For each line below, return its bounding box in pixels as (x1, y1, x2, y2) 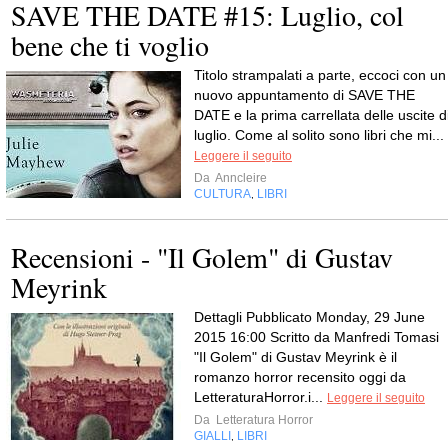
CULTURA (194, 187, 251, 201)
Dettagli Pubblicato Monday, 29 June (194, 309, 425, 325)
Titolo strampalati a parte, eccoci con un (194, 67, 446, 83)
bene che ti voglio (11, 26, 209, 64)
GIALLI (194, 429, 231, 443)
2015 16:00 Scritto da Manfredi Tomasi (194, 329, 439, 345)
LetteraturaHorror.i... (194, 389, 327, 405)
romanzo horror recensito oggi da (194, 369, 406, 385)
